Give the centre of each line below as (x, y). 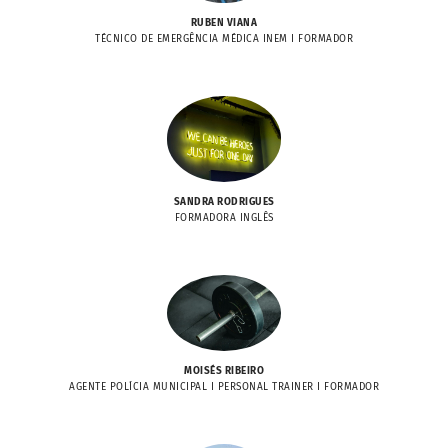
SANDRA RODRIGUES (224, 202)
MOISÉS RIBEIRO (224, 371)
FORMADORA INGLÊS (224, 218)
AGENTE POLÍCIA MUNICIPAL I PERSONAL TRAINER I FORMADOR (224, 387)
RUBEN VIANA (224, 23)
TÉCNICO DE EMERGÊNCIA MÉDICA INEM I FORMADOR (224, 39)
